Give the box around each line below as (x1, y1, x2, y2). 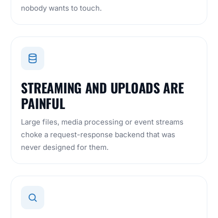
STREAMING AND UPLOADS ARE (21, 78, 184, 98)
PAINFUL (21, 93, 65, 113)
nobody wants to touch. (21, 3, 102, 13)
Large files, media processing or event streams (21, 117, 184, 127)
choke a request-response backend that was (21, 130, 176, 140)
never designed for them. (21, 143, 109, 152)
